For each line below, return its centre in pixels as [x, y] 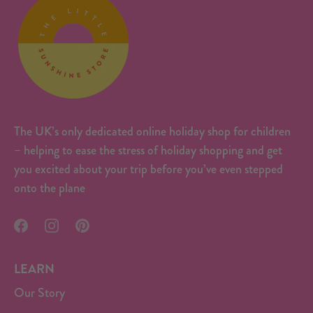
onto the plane [50, 188]
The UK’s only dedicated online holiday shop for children [152, 132]
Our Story [39, 293]
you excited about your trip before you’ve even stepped [148, 169]
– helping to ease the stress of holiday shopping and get [148, 151]
